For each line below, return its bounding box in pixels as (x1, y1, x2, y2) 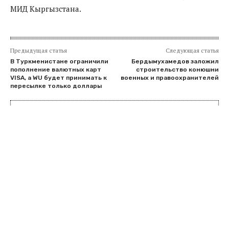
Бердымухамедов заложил (131, 57, 219, 65)
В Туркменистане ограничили (10, 57, 108, 65)
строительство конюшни (135, 65, 219, 73)
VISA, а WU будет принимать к (10, 74, 107, 81)
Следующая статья (165, 46, 219, 54)
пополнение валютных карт (10, 65, 101, 73)
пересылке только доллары (10, 82, 102, 89)
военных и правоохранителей (120, 74, 219, 81)
